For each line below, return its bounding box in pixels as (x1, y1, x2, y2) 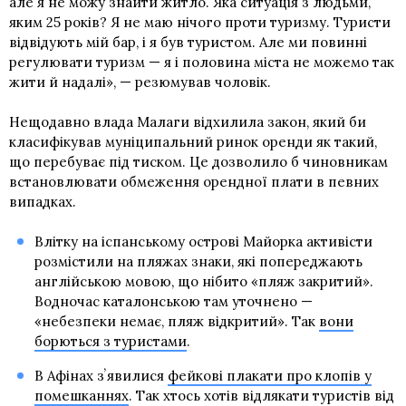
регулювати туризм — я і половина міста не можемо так (9, 53, 394, 72)
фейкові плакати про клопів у (167, 367, 372, 385)
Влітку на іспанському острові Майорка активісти (34, 233, 372, 251)
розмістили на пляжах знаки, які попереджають (34, 253, 362, 271)
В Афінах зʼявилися (34, 367, 168, 385)
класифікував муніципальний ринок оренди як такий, (9, 133, 377, 151)
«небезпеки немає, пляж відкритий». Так (34, 313, 319, 331)
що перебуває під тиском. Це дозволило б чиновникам (9, 153, 388, 171)
